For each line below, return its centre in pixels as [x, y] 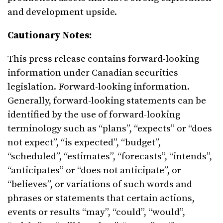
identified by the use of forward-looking [94, 114]
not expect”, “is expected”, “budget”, [84, 142]
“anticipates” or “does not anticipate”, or [94, 170]
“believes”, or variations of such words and [100, 184]
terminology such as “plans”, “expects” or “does [110, 128]
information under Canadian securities [93, 73]
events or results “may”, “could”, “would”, [96, 212]
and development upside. [62, 12]
